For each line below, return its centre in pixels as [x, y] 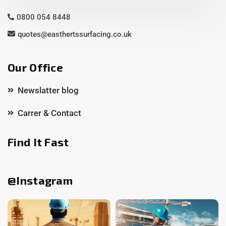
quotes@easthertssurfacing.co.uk [75, 34]
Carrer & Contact [49, 113]
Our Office [35, 67]
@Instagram [40, 180]
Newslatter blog [48, 90]
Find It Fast [38, 142]
